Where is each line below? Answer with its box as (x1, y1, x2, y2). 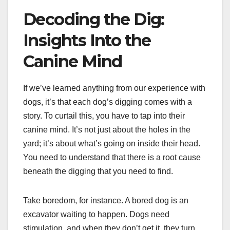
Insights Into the (23, 30, 151, 50)
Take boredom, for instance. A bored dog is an (23, 196, 188, 205)
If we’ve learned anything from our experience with (23, 83, 205, 92)
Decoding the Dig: (23, 9, 164, 29)
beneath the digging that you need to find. (23, 166, 173, 176)
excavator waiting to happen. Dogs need (23, 209, 169, 219)
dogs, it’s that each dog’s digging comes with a (23, 97, 192, 106)
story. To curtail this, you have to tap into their (23, 111, 185, 120)
